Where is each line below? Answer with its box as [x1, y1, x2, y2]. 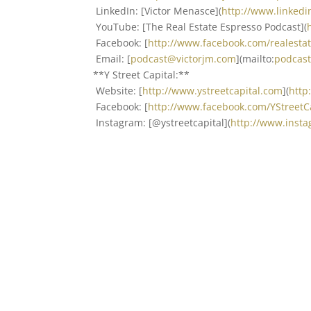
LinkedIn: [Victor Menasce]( [93, 4, 222, 17]
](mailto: [236, 52, 275, 65]
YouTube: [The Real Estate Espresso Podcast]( [93, 20, 308, 33]
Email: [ [93, 52, 131, 65]
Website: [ [93, 84, 143, 97]
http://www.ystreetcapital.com [142, 84, 283, 97]
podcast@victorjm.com [131, 52, 237, 65]
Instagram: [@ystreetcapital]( [93, 116, 231, 129]
